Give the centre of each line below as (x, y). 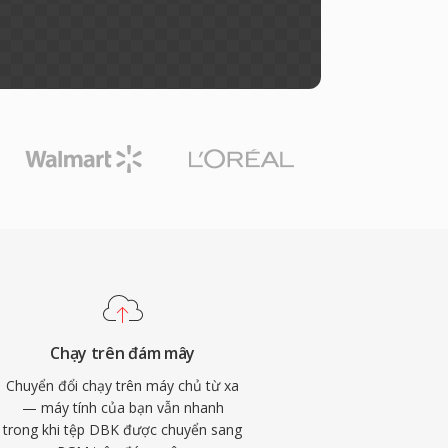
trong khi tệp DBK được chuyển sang (123, 429)
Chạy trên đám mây (122, 353)
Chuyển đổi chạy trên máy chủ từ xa (123, 385)
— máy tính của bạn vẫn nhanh (122, 407)
